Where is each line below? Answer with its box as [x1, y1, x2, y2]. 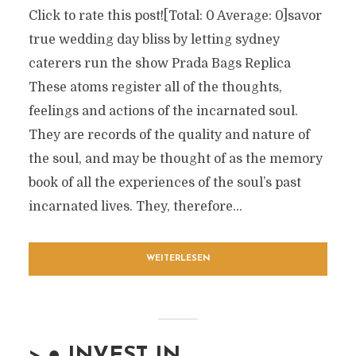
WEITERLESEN [145, 254, 211, 263]
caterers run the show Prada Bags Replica [28, 56, 291, 71]
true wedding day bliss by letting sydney [28, 33, 280, 47]
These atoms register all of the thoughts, [28, 80, 282, 95]
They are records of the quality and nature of [28, 128, 310, 142]
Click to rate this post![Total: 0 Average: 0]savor [28, 9, 322, 23]
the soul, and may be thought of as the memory [28, 152, 323, 166]
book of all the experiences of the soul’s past [28, 176, 301, 190]
